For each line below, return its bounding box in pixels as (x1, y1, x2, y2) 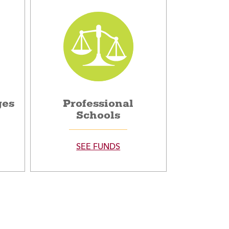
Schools (76, 109, 121, 122)
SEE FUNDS (76, 143, 121, 152)
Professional (63, 97, 134, 110)
